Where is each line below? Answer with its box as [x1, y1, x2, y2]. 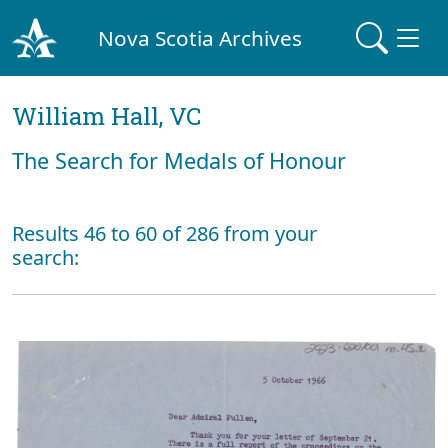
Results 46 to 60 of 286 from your [12, 220, 317, 247]
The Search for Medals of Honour [12, 146, 346, 175]
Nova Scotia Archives [98, 23, 303, 52]
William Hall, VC [12, 100, 201, 132]
